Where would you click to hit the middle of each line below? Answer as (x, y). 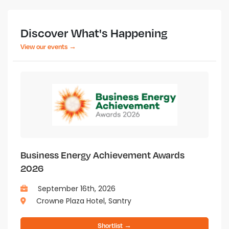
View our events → (48, 47)
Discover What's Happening (94, 33)
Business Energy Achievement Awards (102, 155)
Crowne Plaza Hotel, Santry (83, 201)
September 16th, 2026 (76, 189)
